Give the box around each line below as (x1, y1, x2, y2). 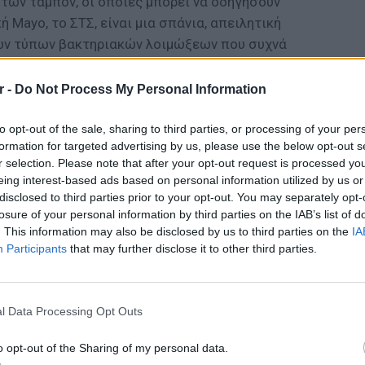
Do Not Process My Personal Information (15, 81, 266, 96)
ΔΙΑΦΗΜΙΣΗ (24, 112, 72, 123)
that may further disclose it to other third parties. (67, 241, 317, 255)
